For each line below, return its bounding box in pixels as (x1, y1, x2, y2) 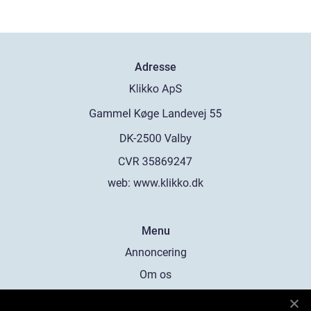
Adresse (135, 60, 176, 74)
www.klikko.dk (133, 176, 203, 190)
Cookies (136, 290, 175, 303)
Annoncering (124, 246, 187, 259)
